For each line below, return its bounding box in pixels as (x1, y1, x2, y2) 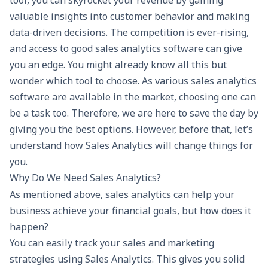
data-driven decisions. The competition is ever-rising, (10, 26, 249, 39)
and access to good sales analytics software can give (10, 42, 242, 55)
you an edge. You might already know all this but (10, 58, 227, 71)
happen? (10, 220, 51, 234)
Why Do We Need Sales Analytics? (10, 171, 161, 184)
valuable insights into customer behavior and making (10, 10, 249, 23)
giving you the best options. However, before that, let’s (10, 123, 253, 136)
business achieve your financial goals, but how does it (10, 204, 251, 218)
